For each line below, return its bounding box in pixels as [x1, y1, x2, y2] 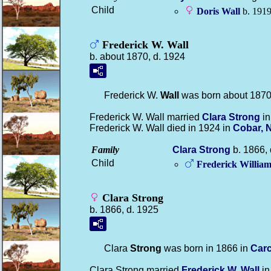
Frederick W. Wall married [90, 112, 202, 122]
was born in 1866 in [162, 243, 250, 253]
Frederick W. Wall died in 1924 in [90, 123, 233, 133]
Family [91, 145, 119, 155]
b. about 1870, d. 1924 [90, 51, 185, 62]
